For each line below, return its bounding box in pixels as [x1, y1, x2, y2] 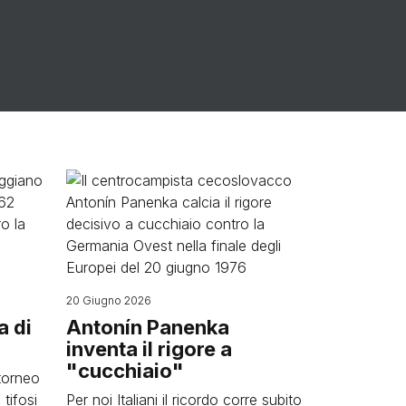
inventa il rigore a [66, 337, 232, 362]
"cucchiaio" [66, 359, 184, 383]
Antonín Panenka [66, 315, 229, 340]
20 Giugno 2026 [66, 294, 151, 308]
